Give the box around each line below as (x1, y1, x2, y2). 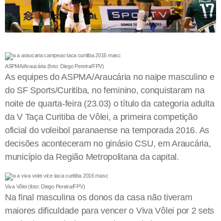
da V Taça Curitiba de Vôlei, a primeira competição (5, 111, 198, 122)
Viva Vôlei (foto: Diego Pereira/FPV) (5, 183, 85, 189)
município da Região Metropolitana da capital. (5, 151, 179, 162)
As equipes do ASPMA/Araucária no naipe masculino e (5, 72, 215, 82)
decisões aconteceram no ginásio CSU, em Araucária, (5, 138, 211, 148)
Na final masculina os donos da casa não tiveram (5, 192, 192, 202)
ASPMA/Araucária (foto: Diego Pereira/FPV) (5, 63, 104, 69)
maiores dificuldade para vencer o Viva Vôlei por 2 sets (5, 205, 215, 216)
